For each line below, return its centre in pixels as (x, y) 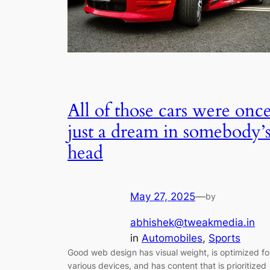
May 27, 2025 (163, 197)
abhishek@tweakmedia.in (193, 223)
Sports (224, 238)
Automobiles (172, 238)
